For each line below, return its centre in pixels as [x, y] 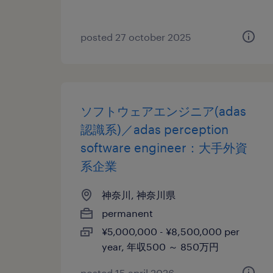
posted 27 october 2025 [136, 37]
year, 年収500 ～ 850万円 [160, 246]
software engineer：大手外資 [164, 147]
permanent [127, 213]
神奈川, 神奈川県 [139, 195]
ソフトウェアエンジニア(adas [163, 111]
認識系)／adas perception [154, 129]
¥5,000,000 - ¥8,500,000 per [171, 231]
